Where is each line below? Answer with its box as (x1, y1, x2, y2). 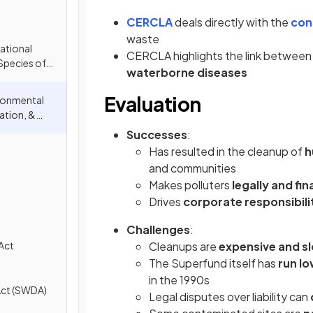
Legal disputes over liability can (149, 289, 310, 304)
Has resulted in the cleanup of (149, 144, 305, 159)
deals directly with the (173, 15, 291, 29)
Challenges (126, 222, 190, 237)
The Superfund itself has (149, 256, 278, 270)
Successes (126, 127, 187, 142)
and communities (149, 161, 236, 175)
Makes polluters (149, 177, 232, 192)
